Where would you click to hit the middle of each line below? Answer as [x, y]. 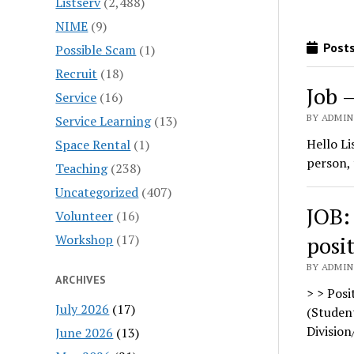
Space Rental [93, 144]
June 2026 [85, 332]
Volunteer [85, 215]
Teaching [82, 168]
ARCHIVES [81, 279]
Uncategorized [97, 192]
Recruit [77, 73]
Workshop [85, 239]
